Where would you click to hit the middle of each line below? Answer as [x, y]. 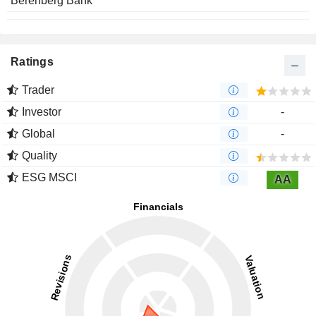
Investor [42, 112]
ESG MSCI [49, 178]
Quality [39, 156]
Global [38, 134]
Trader [38, 90]
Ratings [32, 62]
